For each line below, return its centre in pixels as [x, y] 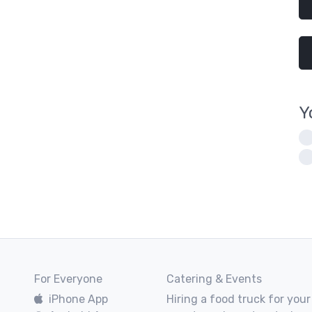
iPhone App [78, 299]
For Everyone [68, 279]
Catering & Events [214, 279]
